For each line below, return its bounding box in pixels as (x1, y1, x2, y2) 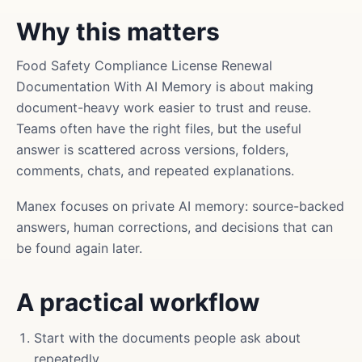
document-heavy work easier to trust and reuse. (16, 99, 311, 116)
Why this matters (16, 17, 220, 46)
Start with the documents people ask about (34, 330, 301, 346)
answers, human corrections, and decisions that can (16, 219, 333, 235)
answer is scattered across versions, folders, (16, 141, 288, 158)
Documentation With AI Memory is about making (16, 78, 314, 95)
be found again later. (16, 240, 142, 256)
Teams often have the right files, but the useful (16, 120, 301, 137)
